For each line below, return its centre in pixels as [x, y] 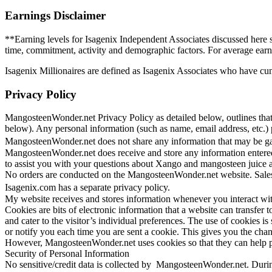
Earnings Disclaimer [55, 16]
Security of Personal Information [67, 254]
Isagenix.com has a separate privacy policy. [90, 188]
